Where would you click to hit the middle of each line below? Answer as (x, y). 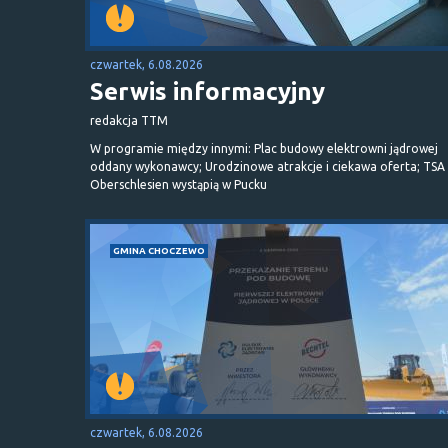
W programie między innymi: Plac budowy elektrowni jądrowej (264, 148)
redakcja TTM (129, 120)
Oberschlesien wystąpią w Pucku (178, 184)
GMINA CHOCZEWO (159, 250)
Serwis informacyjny (207, 91)
